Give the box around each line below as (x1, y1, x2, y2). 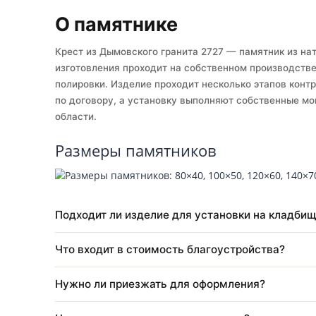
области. (61, 193, 108, 206)
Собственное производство (166, 8, 295, 19)
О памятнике (61, 84, 197, 111)
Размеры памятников (61, 226, 241, 249)
